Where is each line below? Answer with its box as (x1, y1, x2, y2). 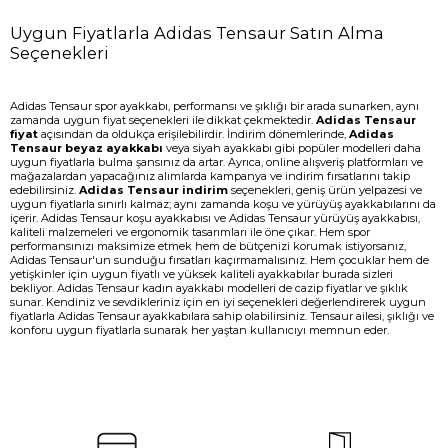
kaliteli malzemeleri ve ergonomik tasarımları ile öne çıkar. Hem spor (10, 225, 370, 240)
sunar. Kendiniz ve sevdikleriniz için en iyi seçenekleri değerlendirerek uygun (10, 295, 426, 310)
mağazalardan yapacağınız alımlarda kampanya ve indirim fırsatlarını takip (10, 169, 410, 184)
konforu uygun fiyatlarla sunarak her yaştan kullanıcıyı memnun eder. (10, 323, 389, 338)
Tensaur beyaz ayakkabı (10, 141, 163, 156)
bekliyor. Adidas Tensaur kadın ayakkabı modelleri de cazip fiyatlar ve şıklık (10, 281, 408, 296)
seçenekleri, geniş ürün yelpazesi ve (228, 183, 422, 198)
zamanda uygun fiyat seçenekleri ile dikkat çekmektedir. (10, 113, 316, 128)
